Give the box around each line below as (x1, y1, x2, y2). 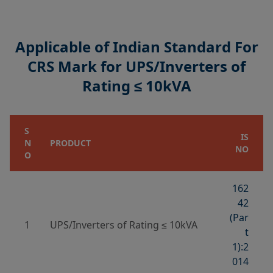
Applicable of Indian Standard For (15, 37, 258, 57)
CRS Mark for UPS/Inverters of (27, 56, 246, 77)
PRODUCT (50, 137, 91, 149)
